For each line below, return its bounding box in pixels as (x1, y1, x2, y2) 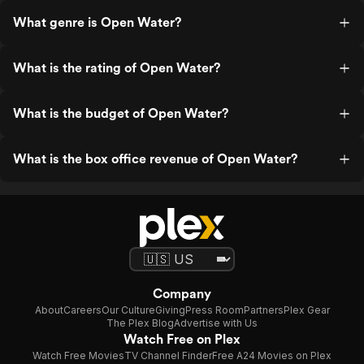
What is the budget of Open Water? (13, 106, 228, 121)
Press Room (184, 304, 244, 316)
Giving (154, 304, 185, 316)
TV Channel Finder (124, 349, 212, 362)
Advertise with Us (174, 317, 258, 329)
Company (153, 286, 211, 301)
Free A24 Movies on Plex (212, 349, 331, 362)
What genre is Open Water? (13, 15, 181, 30)
